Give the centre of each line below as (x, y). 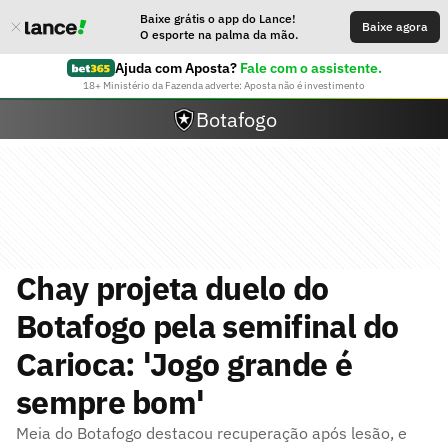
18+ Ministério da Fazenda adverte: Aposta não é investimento (224, 85)
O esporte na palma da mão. (219, 34)
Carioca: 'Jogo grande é (184, 364)
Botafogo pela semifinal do (207, 326)
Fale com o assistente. (310, 68)
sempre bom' (110, 402)
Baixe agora (395, 26)
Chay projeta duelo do (172, 288)
